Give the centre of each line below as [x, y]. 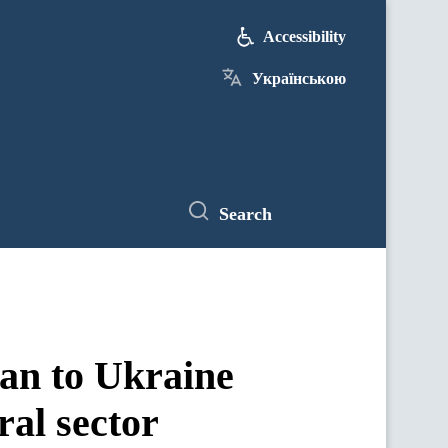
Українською [299, 78]
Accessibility [304, 36]
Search [245, 213]
